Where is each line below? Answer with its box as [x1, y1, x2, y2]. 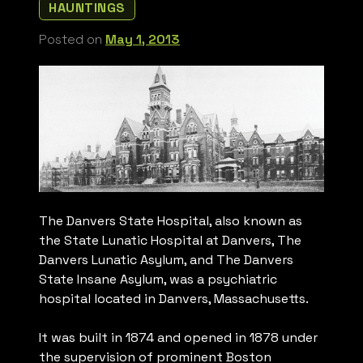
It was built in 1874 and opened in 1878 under [39, 329, 318, 347]
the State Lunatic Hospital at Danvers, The [39, 232, 301, 250]
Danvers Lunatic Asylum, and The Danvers [39, 251, 293, 269]
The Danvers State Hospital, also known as [39, 212, 302, 230]
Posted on [39, 30, 105, 48]
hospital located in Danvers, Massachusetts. [39, 290, 309, 308]
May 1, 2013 [105, 30, 180, 48]
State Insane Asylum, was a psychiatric [39, 271, 277, 288]
